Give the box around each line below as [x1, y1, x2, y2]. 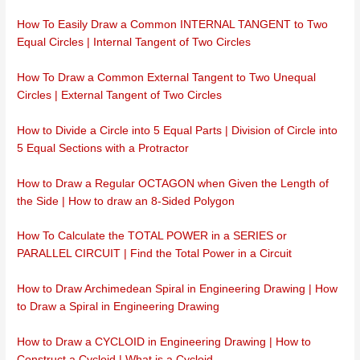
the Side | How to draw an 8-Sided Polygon [17, 194, 235, 207]
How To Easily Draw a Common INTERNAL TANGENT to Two [17, 18, 329, 31]
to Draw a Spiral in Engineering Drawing [17, 301, 220, 313]
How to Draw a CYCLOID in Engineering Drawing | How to [17, 336, 312, 349]
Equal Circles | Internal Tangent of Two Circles [17, 35, 252, 48]
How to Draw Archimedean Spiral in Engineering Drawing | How [17, 283, 338, 296]
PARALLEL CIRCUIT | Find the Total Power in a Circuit [17, 247, 292, 260]
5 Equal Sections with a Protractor [17, 141, 190, 154]
